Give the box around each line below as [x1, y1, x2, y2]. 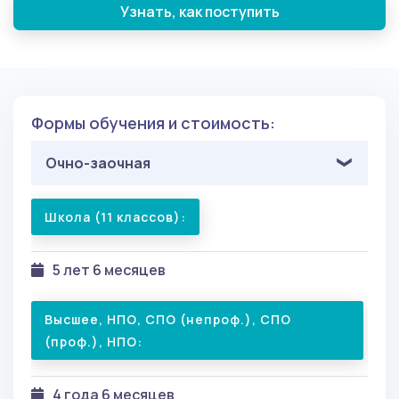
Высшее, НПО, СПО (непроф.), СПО [45, 310, 291, 328]
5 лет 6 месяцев [53, 259, 166, 280]
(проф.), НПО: [45, 332, 142, 350]
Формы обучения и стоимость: [31, 111, 275, 134]
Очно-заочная [45, 152, 151, 173]
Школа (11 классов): [45, 208, 186, 225]
